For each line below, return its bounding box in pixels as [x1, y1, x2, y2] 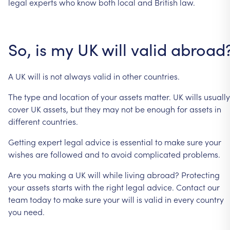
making [39, 168, 66, 180]
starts [52, 181, 72, 193]
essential [120, 136, 153, 147]
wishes [8, 148, 33, 160]
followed [50, 148, 83, 160]
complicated [134, 148, 181, 160]
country [196, 193, 224, 205]
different [8, 115, 40, 127]
